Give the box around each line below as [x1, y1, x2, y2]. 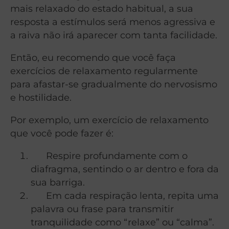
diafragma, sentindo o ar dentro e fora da [31, 164, 219, 175]
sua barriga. [31, 177, 85, 188]
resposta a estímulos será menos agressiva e [10, 16, 215, 28]
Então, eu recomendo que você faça [10, 52, 176, 63]
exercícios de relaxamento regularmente [10, 65, 198, 77]
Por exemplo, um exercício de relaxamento [10, 114, 209, 126]
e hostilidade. [10, 92, 72, 103]
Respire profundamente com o [31, 150, 188, 162]
